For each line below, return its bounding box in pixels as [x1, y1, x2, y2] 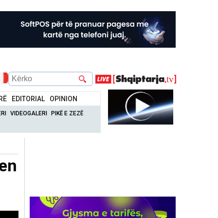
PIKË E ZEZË [51, 109, 84, 117]
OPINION [50, 94, 78, 103]
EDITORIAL [12, 94, 45, 103]
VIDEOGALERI [10, 109, 48, 117]
